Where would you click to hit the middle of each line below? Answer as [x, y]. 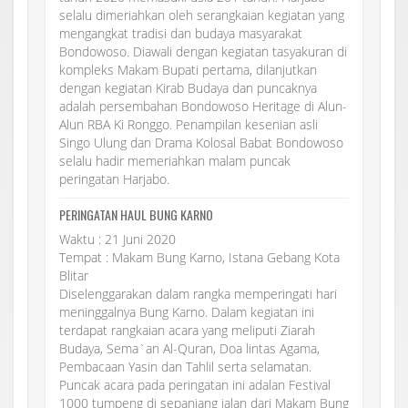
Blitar [74, 275]
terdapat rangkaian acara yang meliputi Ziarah [187, 330]
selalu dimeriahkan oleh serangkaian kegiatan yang [202, 15]
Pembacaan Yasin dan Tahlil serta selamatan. [185, 366]
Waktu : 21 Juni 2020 [117, 239]
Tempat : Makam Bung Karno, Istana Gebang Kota [199, 257]
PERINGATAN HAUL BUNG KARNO [136, 214]
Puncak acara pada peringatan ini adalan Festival [195, 384]
